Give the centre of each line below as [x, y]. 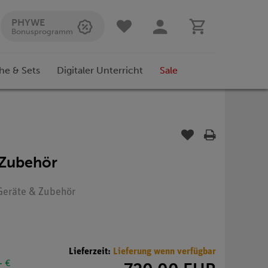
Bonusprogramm [42, 31]
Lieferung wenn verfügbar [165, 252]
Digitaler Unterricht [100, 71]
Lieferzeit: [91, 252]
